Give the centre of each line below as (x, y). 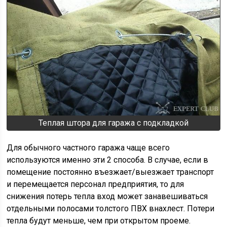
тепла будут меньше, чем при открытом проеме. (99, 220)
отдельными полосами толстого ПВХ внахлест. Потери (111, 208)
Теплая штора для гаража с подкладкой (113, 123)
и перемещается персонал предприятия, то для (96, 184)
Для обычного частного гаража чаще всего (88, 147)
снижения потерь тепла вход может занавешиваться (107, 196)
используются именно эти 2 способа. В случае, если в (108, 160)
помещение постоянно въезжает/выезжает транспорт (110, 172)
